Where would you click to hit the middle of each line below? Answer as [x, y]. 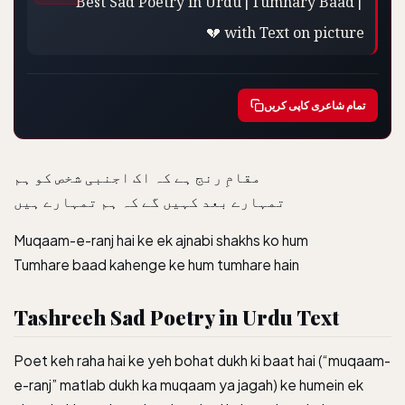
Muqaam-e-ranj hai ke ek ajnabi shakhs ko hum [161, 240]
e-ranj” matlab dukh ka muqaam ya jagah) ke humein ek [188, 385]
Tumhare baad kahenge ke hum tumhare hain [156, 264]
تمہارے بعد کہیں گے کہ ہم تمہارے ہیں [150, 201]
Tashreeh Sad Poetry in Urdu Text [176, 317]
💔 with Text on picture [285, 29]
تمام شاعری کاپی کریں [315, 105]
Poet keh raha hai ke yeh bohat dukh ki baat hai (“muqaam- [202, 360]
